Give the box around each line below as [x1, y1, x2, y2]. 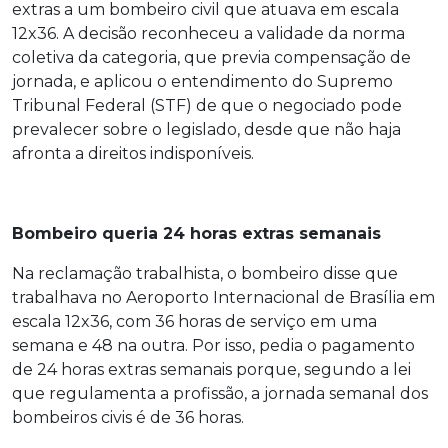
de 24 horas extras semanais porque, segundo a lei [12, 360, 411, 379]
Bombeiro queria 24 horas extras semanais [12, 224, 381, 243]
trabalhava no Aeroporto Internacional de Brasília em [12, 288, 435, 307]
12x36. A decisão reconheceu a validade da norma [12, 24, 405, 43]
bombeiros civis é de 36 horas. [12, 408, 244, 427]
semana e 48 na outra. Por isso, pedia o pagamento [12, 336, 415, 355]
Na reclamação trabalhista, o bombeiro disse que [12, 264, 398, 283]
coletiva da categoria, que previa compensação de [12, 48, 411, 67]
